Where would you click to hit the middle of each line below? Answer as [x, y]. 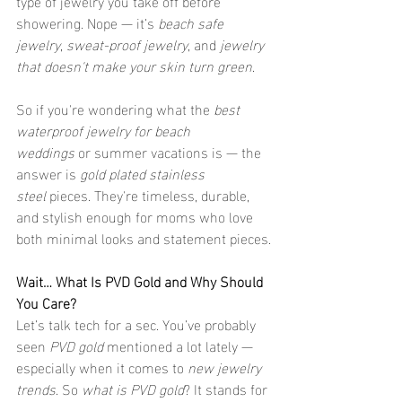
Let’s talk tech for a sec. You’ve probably [138, 323]
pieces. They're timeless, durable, [149, 194]
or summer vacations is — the [170, 151]
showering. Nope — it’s [87, 22]
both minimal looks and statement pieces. [144, 237]
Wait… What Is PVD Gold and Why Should [141, 280]
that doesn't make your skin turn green [134, 65]
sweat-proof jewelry [127, 44]
